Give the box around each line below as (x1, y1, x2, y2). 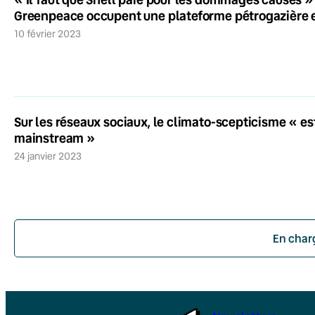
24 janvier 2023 (20, 149, 82, 162)
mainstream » (14, 129, 96, 146)
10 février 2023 (18, 27, 81, 40)
